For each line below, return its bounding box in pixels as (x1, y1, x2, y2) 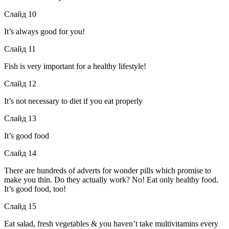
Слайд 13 (4, 113, 36, 123)
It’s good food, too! (4, 184, 66, 193)
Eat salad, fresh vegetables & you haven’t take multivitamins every (4, 219, 218, 228)
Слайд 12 (4, 79, 36, 88)
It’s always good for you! (4, 27, 85, 36)
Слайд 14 (4, 148, 36, 157)
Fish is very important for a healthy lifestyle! (4, 61, 146, 71)
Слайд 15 (4, 201, 36, 211)
